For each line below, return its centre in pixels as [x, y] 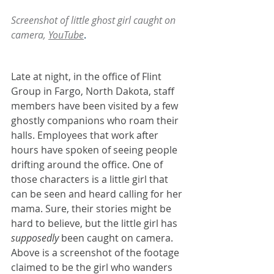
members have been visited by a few [96, 106]
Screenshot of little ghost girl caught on [94, 20]
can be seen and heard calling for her [98, 194]
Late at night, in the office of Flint [87, 77]
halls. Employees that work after [86, 135]
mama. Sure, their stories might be [92, 209]
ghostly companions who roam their [96, 121]
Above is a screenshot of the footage [96, 253]
